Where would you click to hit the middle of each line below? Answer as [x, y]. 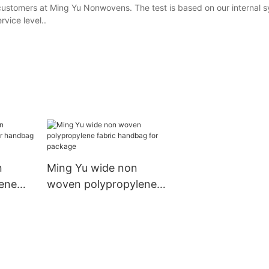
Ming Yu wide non [92, 168]
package [68, 217]
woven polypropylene [102, 184]
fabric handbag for [95, 201]
